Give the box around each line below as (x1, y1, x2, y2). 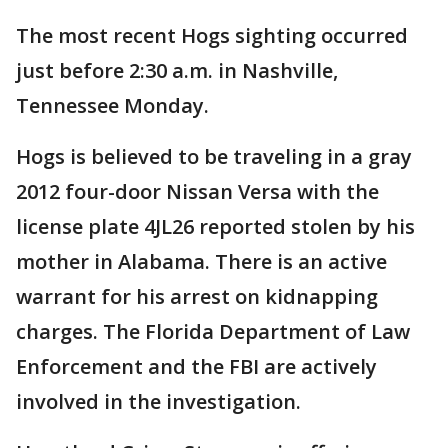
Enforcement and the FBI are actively (16, 353, 377, 380)
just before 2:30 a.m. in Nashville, (16, 57, 338, 84)
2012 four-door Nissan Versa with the (16, 178, 379, 205)
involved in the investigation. (16, 388, 301, 415)
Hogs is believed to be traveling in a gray (16, 143, 412, 170)
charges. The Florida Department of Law (16, 318, 410, 345)
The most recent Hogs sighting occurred (16, 22, 408, 49)
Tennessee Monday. (16, 92, 209, 119)
